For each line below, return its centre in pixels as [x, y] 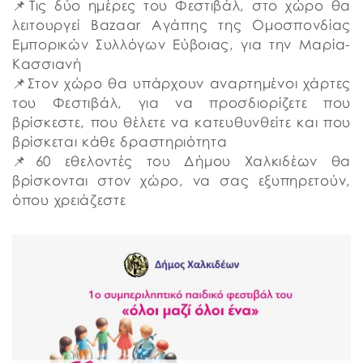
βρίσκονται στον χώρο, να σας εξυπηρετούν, [181, 180]
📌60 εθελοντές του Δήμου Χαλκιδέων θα [181, 161]
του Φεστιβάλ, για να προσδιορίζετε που [181, 102]
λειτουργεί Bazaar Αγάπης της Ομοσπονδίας [181, 25]
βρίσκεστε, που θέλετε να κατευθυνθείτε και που [181, 122]
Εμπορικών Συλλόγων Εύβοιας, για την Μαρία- [181, 44]
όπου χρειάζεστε [69, 200]
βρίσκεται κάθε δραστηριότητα [120, 141]
